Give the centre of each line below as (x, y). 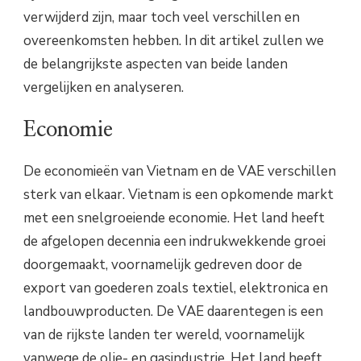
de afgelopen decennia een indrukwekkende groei (174, 242)
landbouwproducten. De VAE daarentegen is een (173, 312)
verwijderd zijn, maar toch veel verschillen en (162, 18)
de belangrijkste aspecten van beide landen (156, 64)
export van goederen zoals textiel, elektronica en (176, 288)
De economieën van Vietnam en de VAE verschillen (180, 172)
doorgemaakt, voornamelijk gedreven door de (163, 265)
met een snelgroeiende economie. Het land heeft (174, 218)
